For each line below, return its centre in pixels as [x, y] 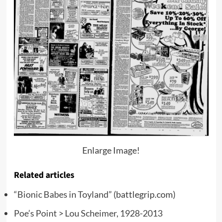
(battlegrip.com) [143, 194]
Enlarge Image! [111, 150]
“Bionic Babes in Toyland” [63, 194]
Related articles [44, 175]
